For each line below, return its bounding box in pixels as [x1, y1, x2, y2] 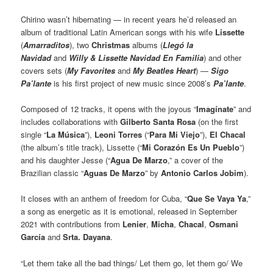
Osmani [209, 218, 239, 230]
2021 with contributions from [21, 218, 123, 230]
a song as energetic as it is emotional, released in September [21, 205, 238, 218]
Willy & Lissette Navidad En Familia [69, 52, 204, 64]
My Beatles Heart [133, 65, 196, 77]
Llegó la [163, 39, 194, 51]
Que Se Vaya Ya [187, 193, 247, 205]
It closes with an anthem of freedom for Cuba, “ [21, 193, 188, 205]
